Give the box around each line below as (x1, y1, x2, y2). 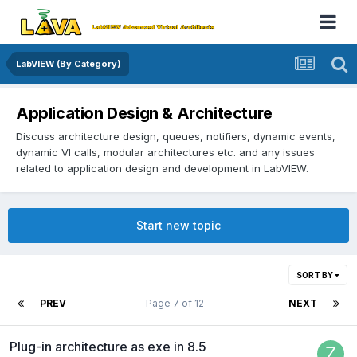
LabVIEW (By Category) (16, 58, 121, 69)
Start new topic (136, 218, 221, 232)
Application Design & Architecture (16, 104, 273, 123)
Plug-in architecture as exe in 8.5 (10, 338, 206, 355)
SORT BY (296, 269, 335, 280)
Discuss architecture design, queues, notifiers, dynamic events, (16, 129, 335, 143)
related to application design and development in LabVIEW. (16, 161, 308, 175)
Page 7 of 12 (146, 296, 209, 309)
